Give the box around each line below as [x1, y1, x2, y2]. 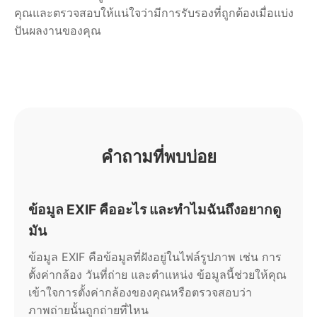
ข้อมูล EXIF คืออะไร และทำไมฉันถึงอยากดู [28, 200, 281, 218]
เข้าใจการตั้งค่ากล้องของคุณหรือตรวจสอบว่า [28, 284, 252, 299]
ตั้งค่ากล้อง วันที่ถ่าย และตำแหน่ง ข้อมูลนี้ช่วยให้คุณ [28, 267, 287, 282]
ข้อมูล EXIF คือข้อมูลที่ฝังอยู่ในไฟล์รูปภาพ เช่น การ [28, 249, 282, 264]
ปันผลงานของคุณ [14, 23, 101, 38]
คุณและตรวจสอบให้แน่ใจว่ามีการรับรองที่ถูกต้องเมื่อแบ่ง [14, 5, 294, 20]
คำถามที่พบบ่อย [100, 146, 217, 167]
